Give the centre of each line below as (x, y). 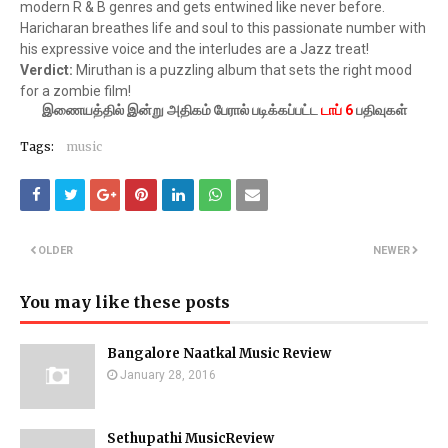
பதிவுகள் (379, 110)
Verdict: (46, 70)
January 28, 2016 (168, 375)
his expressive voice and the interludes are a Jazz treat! (194, 49)
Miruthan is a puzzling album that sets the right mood (242, 70)
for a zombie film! (75, 91)
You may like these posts (125, 302)
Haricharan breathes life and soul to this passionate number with (223, 28)
